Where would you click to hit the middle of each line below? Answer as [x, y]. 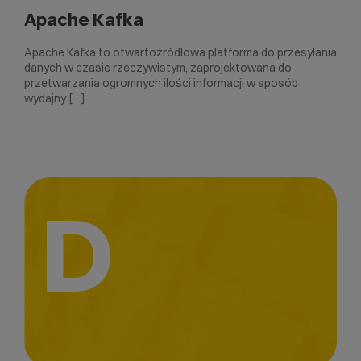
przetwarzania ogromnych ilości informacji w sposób [161, 83]
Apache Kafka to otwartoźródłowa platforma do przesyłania [180, 53]
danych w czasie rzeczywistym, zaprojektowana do [158, 68]
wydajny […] [55, 99]
